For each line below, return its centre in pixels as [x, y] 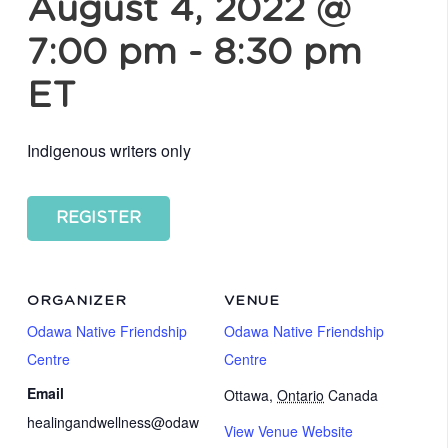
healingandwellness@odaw [113, 421]
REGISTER [98, 217]
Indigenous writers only [109, 150]
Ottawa [246, 394]
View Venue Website [288, 430]
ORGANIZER [77, 300]
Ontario [300, 394]
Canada [353, 394]
